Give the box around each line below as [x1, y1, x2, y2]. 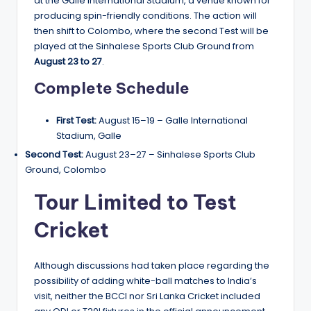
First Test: [56, 115, 96, 127]
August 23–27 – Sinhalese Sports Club [83, 149, 255, 161]
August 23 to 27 [34, 56, 102, 68]
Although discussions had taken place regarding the [34, 260, 269, 272]
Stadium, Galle [56, 130, 121, 142]
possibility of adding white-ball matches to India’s [34, 275, 257, 287]
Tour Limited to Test [34, 190, 237, 216]
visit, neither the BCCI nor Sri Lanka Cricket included [34, 290, 260, 303]
